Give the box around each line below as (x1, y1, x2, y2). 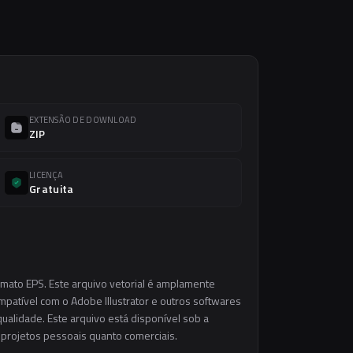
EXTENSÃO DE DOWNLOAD (29, 113, 137, 126)
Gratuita (29, 180, 74, 197)
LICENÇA (29, 169, 63, 181)
